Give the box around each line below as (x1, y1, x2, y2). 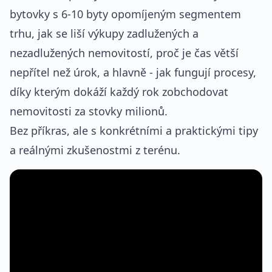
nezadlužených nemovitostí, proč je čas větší (10, 46, 239, 60)
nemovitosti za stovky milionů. (10, 104, 168, 118)
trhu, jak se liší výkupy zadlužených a (10, 26, 199, 41)
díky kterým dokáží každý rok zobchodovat (10, 84, 228, 99)
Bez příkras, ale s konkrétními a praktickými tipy (10, 123, 258, 138)
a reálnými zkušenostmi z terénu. (10, 143, 180, 157)
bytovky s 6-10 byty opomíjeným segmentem (10, 7, 241, 21)
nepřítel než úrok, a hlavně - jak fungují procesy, (10, 65, 256, 80)
